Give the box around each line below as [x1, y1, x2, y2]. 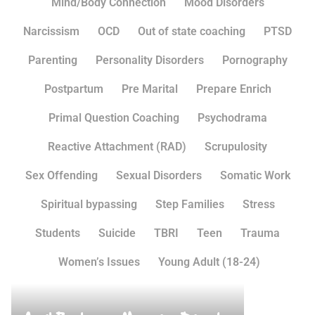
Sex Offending [25, 168, 98, 182]
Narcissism [23, 24, 79, 38]
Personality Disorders [95, 53, 204, 67]
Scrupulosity [205, 139, 267, 153]
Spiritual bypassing [40, 197, 137, 211]
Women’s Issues [58, 255, 140, 269]
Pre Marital [121, 82, 178, 96]
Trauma [240, 226, 280, 240]
